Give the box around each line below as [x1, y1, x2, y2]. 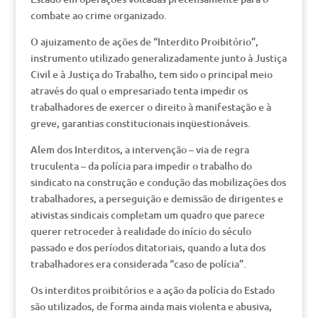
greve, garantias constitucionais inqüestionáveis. [30, 116, 251, 130]
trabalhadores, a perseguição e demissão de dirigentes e [30, 192, 283, 205]
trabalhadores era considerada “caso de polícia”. [30, 257, 246, 270]
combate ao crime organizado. [30, 9, 167, 22]
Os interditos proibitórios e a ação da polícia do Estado [30, 283, 275, 297]
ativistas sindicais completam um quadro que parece [30, 208, 265, 221]
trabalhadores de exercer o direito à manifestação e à [30, 100, 271, 114]
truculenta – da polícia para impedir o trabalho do [30, 159, 252, 172]
